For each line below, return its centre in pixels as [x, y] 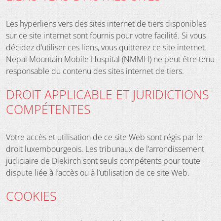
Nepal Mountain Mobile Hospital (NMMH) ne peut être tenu [110, 59]
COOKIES [31, 196]
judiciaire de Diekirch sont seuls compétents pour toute [103, 161]
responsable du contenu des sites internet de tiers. [95, 71]
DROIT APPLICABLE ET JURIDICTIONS [108, 94]
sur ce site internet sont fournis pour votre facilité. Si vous [106, 35]
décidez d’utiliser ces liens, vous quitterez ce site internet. [106, 47]
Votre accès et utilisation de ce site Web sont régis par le [104, 137]
